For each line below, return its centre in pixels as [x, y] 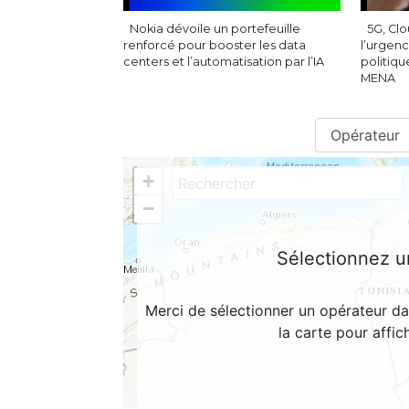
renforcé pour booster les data [214, 46]
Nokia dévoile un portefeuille [215, 29]
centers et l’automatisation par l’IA [223, 62]
